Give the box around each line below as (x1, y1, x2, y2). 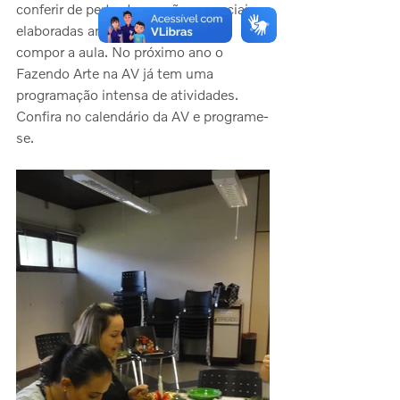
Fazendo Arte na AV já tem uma (16, 64, 217, 82)
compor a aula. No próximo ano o (16, 43, 227, 61)
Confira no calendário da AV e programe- (16, 107, 269, 125)
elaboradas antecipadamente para (16, 21, 230, 39)
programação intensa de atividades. (16, 86, 242, 104)
